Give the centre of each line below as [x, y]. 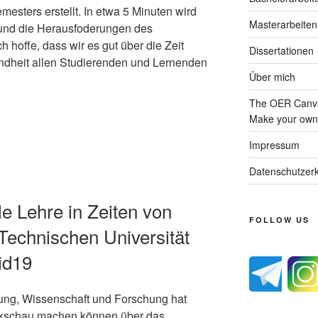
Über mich [272, 76]
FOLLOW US [279, 219]
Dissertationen [281, 50]
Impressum [274, 144]
